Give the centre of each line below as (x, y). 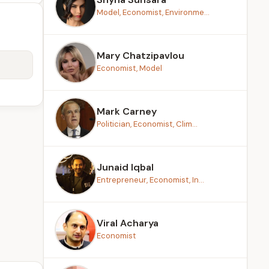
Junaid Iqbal (125, 167)
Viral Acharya (128, 223)
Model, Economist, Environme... (153, 12)
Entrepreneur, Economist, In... (150, 180)
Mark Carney (127, 111)
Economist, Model (129, 68)
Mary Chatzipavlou (141, 56)
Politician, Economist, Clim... (147, 124)
